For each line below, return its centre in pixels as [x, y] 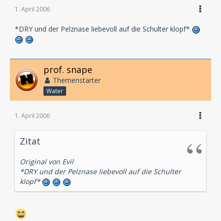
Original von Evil [47, 162]
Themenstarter [77, 80]
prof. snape [68, 70]
